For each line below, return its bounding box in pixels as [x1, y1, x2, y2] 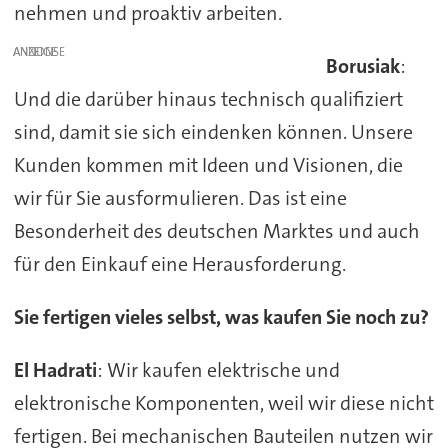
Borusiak [326, 52, 401, 79]
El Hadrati [13, 356, 97, 383]
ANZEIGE [13, 43, 58, 60]
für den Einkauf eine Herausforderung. [13, 250, 346, 277]
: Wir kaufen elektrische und [96, 356, 340, 383]
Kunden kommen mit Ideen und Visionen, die [13, 151, 403, 178]
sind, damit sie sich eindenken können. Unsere [13, 118, 413, 145]
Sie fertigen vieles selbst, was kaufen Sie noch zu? [13, 303, 429, 330]
